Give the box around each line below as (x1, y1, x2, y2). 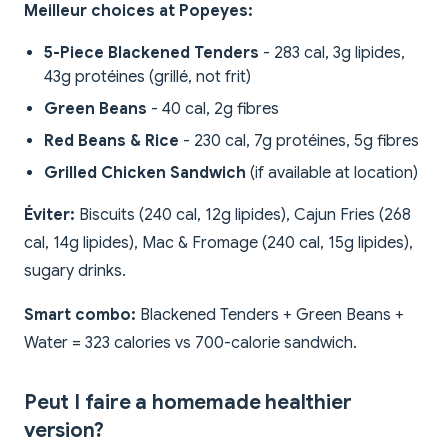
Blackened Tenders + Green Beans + (136, 305, 404, 326)
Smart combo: (24, 305, 136, 326)
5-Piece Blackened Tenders (44, 43, 259, 64)
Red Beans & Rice (44, 131, 179, 152)
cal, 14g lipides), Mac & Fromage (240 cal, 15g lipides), (24, 233, 413, 254)
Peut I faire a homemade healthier (24, 390, 352, 416)
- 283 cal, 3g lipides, (259, 43, 405, 64)
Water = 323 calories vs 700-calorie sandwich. (24, 333, 357, 354)
